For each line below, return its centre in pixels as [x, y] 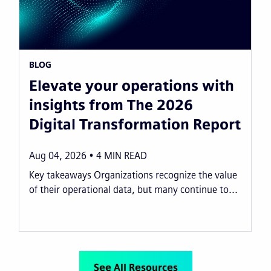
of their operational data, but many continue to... [133, 189]
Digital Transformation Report [135, 124]
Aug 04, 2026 [57, 155]
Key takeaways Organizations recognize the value [133, 175]
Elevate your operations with [131, 85]
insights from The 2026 [111, 105]
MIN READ [125, 155]
